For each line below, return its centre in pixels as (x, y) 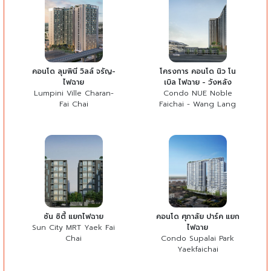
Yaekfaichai (198, 249)
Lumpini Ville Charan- (73, 93)
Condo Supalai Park (198, 238)
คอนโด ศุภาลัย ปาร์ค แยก (198, 216)
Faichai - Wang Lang (198, 104)
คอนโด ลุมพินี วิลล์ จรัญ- (73, 71)
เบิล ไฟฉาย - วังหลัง (198, 82)
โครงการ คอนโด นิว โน (198, 71)
